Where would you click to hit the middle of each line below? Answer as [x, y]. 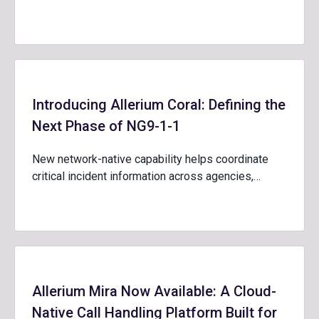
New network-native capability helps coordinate [150, 159]
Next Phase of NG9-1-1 [106, 126]
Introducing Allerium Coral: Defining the [159, 105]
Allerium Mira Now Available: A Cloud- [154, 291]
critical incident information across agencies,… [146, 176]
